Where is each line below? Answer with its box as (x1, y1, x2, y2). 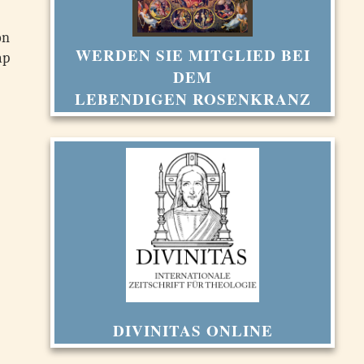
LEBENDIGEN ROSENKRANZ (74, 88, 311, 110)
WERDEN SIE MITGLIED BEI (75, 44, 310, 66)
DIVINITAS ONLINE (112, 319, 273, 341)
